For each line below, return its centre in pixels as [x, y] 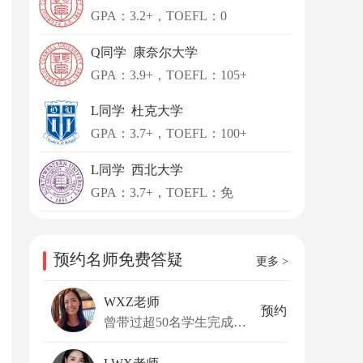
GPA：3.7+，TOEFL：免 [162, 192]
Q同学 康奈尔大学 [144, 52]
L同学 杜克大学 [137, 111]
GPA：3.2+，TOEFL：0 [159, 16]
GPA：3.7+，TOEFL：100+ [169, 133]
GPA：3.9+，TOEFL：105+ [169, 75]
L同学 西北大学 [137, 170]
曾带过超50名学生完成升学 [240, 322]
